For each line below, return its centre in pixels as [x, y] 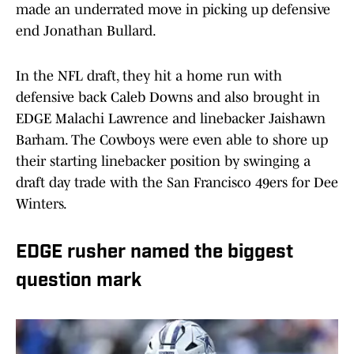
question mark [79, 282]
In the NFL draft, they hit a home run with [149, 76]
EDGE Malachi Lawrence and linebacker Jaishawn [171, 119]
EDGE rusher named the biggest [154, 253]
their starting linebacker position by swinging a [163, 162]
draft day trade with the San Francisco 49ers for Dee [177, 183]
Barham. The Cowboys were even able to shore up [172, 140]
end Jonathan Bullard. [86, 31]
